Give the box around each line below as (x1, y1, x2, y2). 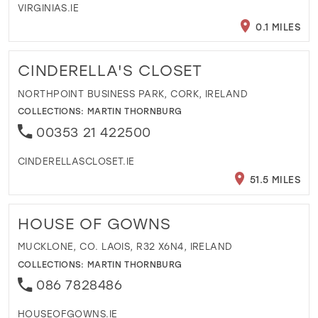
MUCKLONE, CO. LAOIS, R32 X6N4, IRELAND (17, 240, 233, 253)
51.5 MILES (246, 172, 301, 185)
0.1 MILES (252, 20, 301, 33)
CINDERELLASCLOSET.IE (17, 154, 135, 167)
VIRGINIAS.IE (17, 1, 79, 14)
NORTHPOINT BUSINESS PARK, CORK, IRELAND (17, 87, 248, 99)
